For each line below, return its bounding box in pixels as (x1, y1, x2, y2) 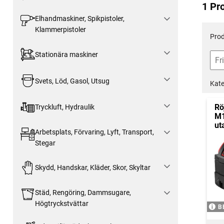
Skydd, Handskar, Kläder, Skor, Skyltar (34, 163, 150, 172)
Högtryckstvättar (34, 199, 88, 207)
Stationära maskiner (34, 50, 98, 58)
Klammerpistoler (34, 25, 86, 34)
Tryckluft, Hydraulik (34, 103, 94, 111)
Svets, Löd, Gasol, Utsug (34, 76, 109, 85)
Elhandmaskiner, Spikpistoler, (34, 14, 124, 23)
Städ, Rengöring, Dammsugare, (34, 188, 131, 196)
